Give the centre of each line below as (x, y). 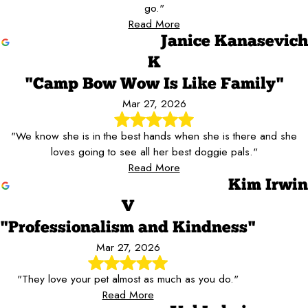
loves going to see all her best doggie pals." (154, 151)
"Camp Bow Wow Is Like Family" (154, 85)
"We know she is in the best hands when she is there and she (154, 135)
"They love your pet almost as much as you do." (128, 278)
